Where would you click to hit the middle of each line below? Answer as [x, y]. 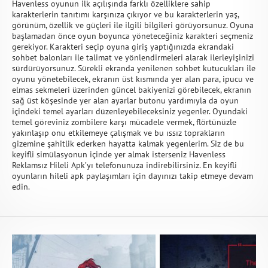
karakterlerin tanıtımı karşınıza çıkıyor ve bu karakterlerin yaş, [125, 14]
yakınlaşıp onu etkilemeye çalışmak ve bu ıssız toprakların [118, 133]
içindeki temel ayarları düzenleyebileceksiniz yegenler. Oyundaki [130, 111]
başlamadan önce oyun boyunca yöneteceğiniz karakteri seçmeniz [133, 36]
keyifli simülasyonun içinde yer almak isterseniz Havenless [119, 154]
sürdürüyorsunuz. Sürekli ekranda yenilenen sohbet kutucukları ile [134, 68]
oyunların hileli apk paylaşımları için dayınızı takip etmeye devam [133, 176]
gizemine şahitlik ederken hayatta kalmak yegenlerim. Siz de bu [128, 144]
